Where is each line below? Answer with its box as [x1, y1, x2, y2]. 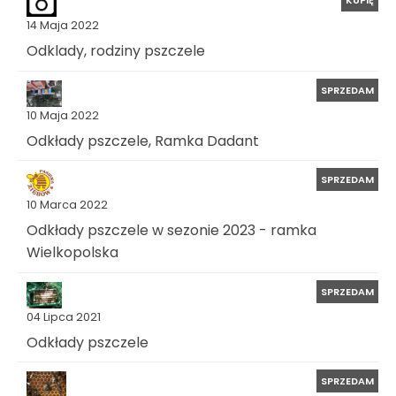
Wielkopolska [27, 241, 118, 263]
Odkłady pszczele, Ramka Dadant [27, 130, 259, 151]
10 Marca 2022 [27, 197, 108, 213]
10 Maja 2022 [27, 107, 99, 123]
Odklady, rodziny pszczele [27, 40, 205, 61]
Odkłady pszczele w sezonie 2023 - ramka [27, 220, 316, 241]
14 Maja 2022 [27, 18, 99, 34]
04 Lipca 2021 [27, 308, 101, 324]
